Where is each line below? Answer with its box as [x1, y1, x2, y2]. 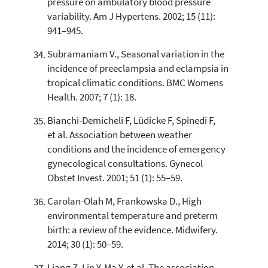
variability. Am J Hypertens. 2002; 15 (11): [47, 10, 215, 23]
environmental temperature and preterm [47, 209, 218, 223]
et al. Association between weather [47, 129, 192, 142]
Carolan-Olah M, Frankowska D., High [47, 195, 202, 208]
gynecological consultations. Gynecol [47, 157, 203, 170]
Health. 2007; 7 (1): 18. [47, 91, 136, 104]
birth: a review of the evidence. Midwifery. [47, 224, 218, 237]
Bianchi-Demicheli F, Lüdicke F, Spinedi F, [47, 114, 215, 127]
